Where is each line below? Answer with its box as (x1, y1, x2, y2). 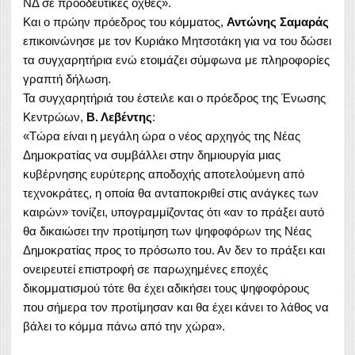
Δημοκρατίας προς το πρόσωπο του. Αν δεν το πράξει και (23, 242, 325, 257)
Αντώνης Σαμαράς (227, 14, 329, 29)
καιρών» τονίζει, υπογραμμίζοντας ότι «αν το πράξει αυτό (23, 204, 324, 219)
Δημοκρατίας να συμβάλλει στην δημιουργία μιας (23, 147, 281, 162)
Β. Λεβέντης (86, 109, 152, 124)
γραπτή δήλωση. (23, 71, 111, 86)
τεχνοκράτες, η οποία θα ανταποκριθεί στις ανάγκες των (23, 185, 319, 200)
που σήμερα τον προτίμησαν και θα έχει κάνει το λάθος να (23, 300, 329, 314)
